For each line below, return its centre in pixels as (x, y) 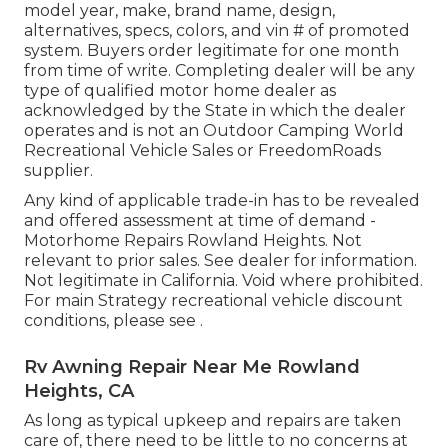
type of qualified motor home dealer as (180, 91)
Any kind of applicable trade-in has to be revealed (222, 201)
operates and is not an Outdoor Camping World (214, 131)
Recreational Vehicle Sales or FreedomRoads (202, 151)
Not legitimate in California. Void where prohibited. (223, 281)
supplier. (58, 171)
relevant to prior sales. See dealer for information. (220, 261)
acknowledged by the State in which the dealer (215, 111)
